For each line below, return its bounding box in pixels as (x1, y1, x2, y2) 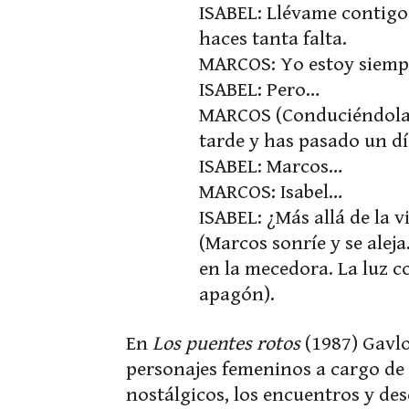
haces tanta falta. (199, 27, 347, 50)
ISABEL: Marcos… (199, 155, 342, 178)
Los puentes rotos (152, 332, 300, 355)
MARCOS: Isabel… (199, 181, 342, 204)
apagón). (199, 283, 275, 306)
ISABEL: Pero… (199, 79, 320, 101)
